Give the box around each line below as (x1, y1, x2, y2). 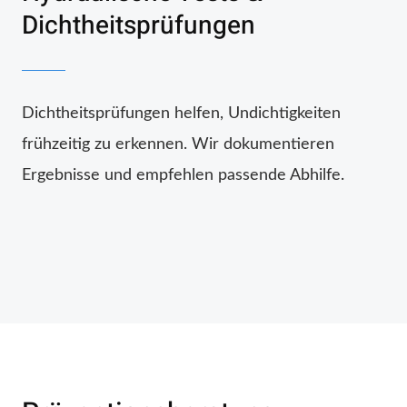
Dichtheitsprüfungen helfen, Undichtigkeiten (22, 104, 341, 122)
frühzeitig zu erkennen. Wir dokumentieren (22, 135, 334, 153)
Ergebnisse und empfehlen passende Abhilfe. (22, 166, 344, 184)
